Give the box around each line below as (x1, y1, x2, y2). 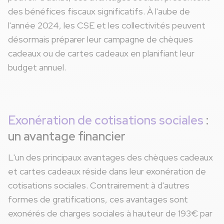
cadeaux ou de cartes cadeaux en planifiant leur (8, 47, 194, 59)
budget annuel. (8, 61, 66, 73)
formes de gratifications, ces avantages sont (8, 193, 188, 205)
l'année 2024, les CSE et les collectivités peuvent (8, 19, 205, 31)
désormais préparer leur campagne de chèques (8, 33, 193, 45)
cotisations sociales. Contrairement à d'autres (8, 179, 189, 191)
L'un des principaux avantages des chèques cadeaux (8, 151, 213, 163)
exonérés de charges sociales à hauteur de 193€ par (8, 207, 212, 219)
